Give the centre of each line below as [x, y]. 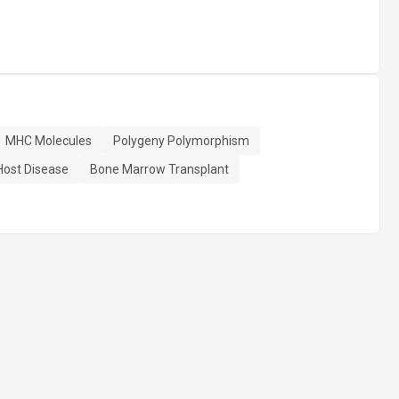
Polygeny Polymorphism [181, 141]
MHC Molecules [49, 141]
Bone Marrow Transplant [159, 169]
